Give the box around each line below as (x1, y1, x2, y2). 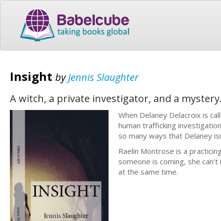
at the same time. (118, 167, 178, 177)
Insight (10, 68, 55, 84)
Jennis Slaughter (68, 70, 139, 84)
